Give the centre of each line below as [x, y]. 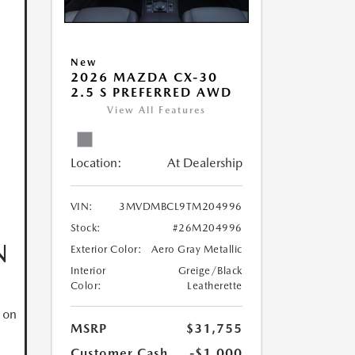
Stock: [86, 228]
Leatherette [215, 286]
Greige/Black [210, 271]
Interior [88, 271]
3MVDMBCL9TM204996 [181, 207]
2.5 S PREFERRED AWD [151, 93]
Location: [96, 163]
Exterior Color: [106, 250]
